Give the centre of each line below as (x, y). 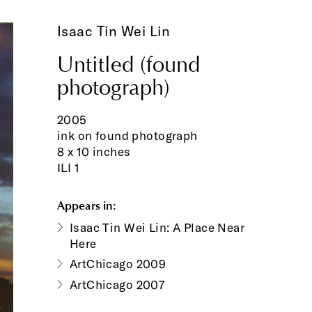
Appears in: (86, 205)
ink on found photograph (127, 136)
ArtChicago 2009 (118, 264)
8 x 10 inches (94, 152)
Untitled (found (128, 65)
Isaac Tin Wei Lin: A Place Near (157, 227)
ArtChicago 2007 (117, 285)
